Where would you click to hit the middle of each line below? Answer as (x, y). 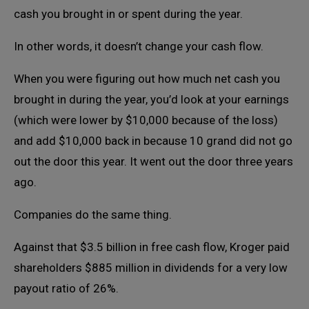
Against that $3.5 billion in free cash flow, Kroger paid (152, 247)
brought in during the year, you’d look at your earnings (151, 100)
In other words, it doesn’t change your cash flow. (139, 47)
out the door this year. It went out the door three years (153, 162)
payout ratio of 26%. (66, 289)
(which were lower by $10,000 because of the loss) (146, 120)
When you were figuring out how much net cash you (147, 79)
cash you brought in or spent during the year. (128, 14)
